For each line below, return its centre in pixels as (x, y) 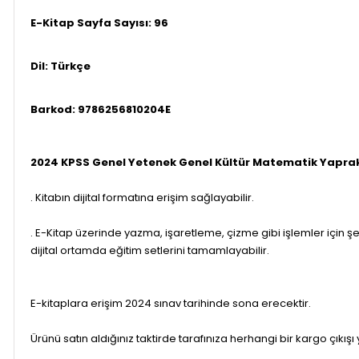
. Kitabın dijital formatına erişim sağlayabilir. (142, 197)
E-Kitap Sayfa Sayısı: (91, 22)
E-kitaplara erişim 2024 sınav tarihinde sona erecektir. (171, 303)
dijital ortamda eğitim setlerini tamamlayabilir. (151, 250)
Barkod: (53, 109)
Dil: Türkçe (61, 66)
